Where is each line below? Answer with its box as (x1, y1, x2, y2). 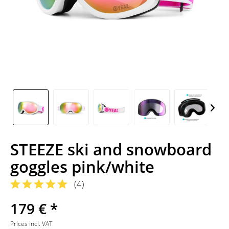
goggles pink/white (10, 156, 154, 177)
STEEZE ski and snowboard (10, 139, 212, 160)
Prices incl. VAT (10, 219, 52, 228)
